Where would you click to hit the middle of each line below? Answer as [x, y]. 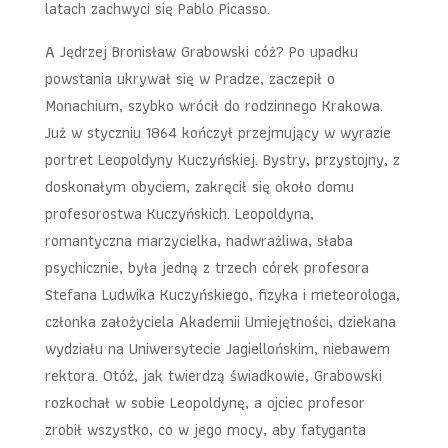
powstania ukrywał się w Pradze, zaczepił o [189, 78]
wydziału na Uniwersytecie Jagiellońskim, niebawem [217, 348]
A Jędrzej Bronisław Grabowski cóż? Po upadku [201, 51]
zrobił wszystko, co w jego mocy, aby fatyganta [205, 429]
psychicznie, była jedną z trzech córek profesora [206, 267]
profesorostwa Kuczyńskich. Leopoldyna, [179, 213]
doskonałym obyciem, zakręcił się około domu [199, 186]
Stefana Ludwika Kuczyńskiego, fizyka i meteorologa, [222, 294]
